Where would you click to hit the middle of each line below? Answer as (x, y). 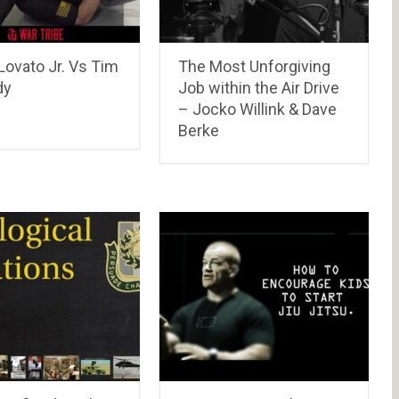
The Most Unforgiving (255, 66)
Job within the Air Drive (259, 87)
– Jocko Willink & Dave (258, 109)
